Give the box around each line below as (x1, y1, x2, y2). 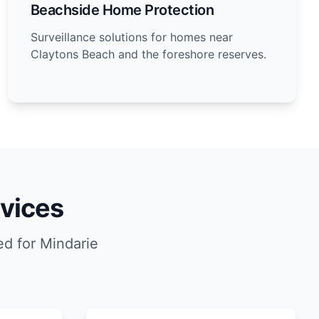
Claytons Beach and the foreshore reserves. (30, 47, 266, 61)
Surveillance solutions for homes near (30, 30, 233, 44)
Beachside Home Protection (30, 1, 214, 19)
